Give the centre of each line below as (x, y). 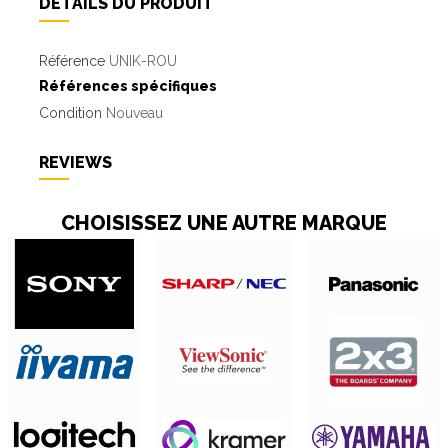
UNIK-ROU (143, 60)
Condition (70, 112)
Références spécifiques (128, 85)
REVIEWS (75, 162)
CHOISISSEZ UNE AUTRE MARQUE (224, 223)
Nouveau (134, 112)
